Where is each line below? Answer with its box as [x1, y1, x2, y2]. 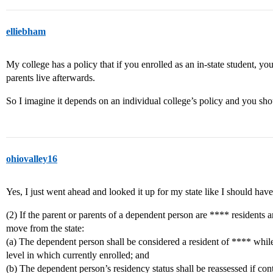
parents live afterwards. [6, 73, 95, 83]
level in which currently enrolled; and [6, 250, 149, 260]
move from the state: [6, 223, 84, 233]
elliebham [6, 26, 46, 37]
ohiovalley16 [6, 154, 57, 164]
